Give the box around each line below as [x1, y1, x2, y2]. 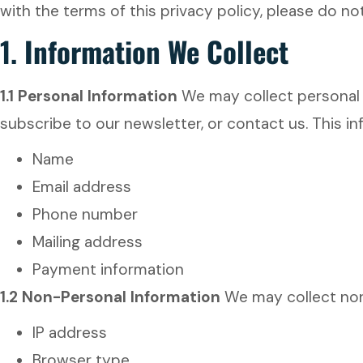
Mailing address [32, 232, 143, 252]
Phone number [32, 204, 138, 224]
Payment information [32, 259, 184, 280]
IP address [32, 322, 107, 343]
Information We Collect [24, 30, 288, 72]
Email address [32, 177, 131, 197]
